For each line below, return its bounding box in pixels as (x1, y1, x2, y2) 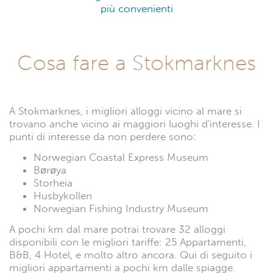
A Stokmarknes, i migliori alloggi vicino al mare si (9, 104, 242, 118)
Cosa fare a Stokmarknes (17, 49, 256, 76)
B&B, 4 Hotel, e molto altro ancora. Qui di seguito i (9, 249, 252, 262)
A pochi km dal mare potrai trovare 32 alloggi (9, 223, 225, 236)
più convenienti (100, 2, 173, 16)
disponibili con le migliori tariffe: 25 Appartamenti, (9, 236, 246, 249)
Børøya (34, 163, 66, 177)
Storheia (34, 176, 73, 190)
